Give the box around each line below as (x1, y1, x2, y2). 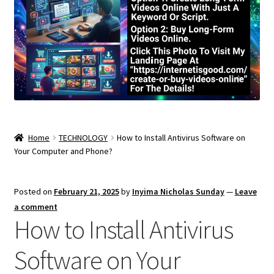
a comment (13, 201, 57, 212)
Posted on (13, 185, 54, 197)
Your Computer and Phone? (13, 145, 113, 157)
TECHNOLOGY (59, 131, 108, 143)
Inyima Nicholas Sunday (131, 185, 224, 197)
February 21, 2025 (53, 185, 119, 197)
